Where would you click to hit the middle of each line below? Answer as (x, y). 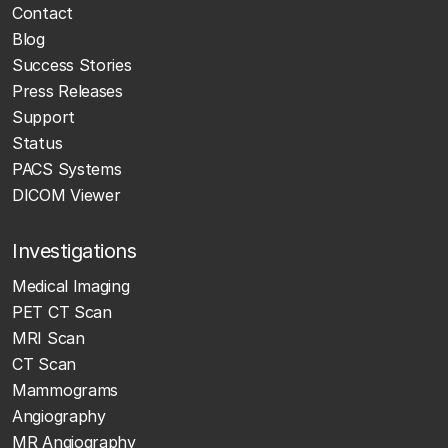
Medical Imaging (71, 285)
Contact (42, 12)
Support (43, 116)
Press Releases (67, 90)
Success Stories (72, 64)
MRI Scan (48, 337)
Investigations (74, 250)
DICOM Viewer (66, 194)
